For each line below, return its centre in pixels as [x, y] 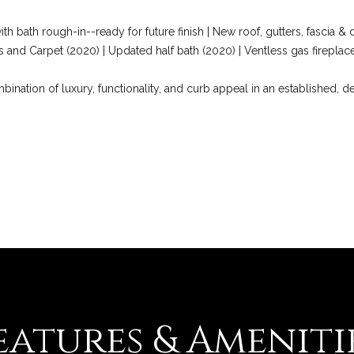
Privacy [209, 9]
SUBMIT [228, 58]
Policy [206, 21]
